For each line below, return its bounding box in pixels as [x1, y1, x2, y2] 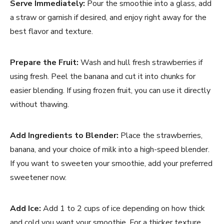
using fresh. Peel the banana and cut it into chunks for [10, 70, 195, 82]
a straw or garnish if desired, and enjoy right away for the [10, 11, 206, 23]
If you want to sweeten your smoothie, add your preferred [10, 157, 212, 169]
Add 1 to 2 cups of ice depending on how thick [41, 202, 205, 214]
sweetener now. [10, 171, 66, 183]
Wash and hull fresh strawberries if [78, 56, 202, 68]
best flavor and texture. [10, 25, 93, 37]
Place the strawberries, [118, 129, 202, 141]
